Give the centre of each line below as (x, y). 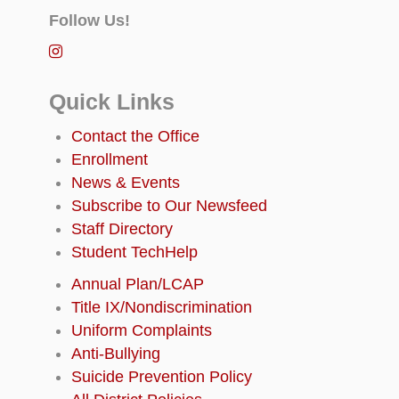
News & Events (126, 183)
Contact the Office (135, 137)
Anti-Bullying (116, 354)
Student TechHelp (134, 252)
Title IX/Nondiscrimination (162, 308)
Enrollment (110, 160)
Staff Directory (122, 229)
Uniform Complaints (142, 331)
